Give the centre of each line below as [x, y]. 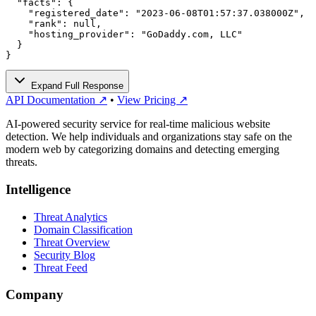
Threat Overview [72, 242]
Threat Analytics [71, 217]
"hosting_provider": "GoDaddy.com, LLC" [124, 35]
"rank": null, [54, 24]
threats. [22, 162]
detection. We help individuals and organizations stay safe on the [149, 137]
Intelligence [38, 189]
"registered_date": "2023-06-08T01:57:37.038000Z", [155, 13]
